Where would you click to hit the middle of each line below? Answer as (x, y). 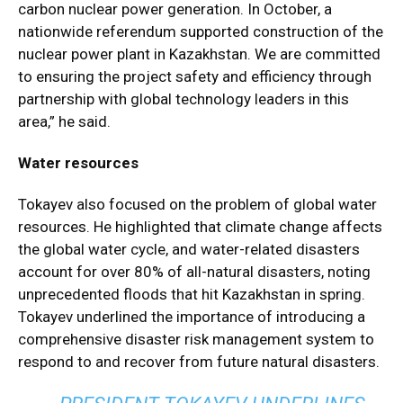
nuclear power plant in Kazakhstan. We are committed (199, 54)
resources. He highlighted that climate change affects (200, 227)
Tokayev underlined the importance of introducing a (192, 317)
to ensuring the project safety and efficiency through (195, 76)
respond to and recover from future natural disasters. (199, 362)
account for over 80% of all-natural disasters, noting (194, 272)
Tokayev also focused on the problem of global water (197, 204)
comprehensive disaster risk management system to (196, 339)
